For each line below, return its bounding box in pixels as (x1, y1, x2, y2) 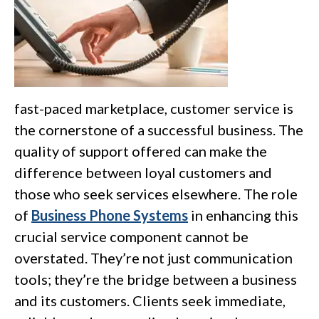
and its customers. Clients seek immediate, (14, 292, 286, 310)
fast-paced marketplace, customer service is (14, 100, 293, 117)
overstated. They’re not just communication (14, 249, 293, 267)
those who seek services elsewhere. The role (14, 185, 298, 203)
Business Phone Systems (31, 206, 188, 224)
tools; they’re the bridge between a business (14, 271, 297, 288)
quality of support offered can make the (14, 142, 267, 160)
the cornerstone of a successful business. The (14, 121, 303, 139)
